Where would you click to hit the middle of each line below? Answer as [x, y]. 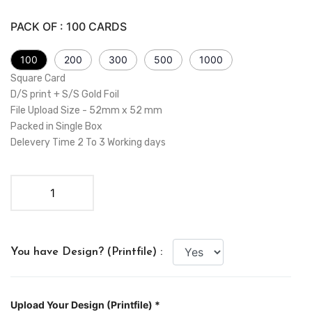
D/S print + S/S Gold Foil [65, 94]
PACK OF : [38, 26]
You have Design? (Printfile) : [86, 252]
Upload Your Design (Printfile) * [85, 304]
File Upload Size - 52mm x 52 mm [86, 110]
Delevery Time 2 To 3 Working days [88, 142]
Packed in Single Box [56, 126]
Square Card [38, 78]
